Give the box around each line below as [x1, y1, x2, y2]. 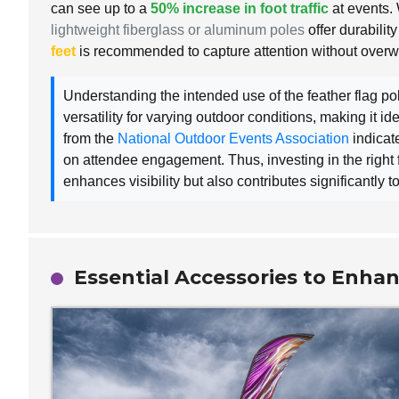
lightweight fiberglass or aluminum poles [51, 21, 305, 37]
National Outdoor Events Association [118, 130, 349, 146]
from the [63, 130, 118, 146]
